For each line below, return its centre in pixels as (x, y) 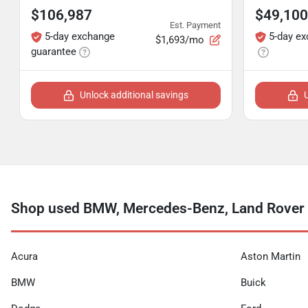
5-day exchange (80, 36)
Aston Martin (271, 256)
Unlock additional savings (134, 95)
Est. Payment (195, 25)
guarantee (54, 52)
